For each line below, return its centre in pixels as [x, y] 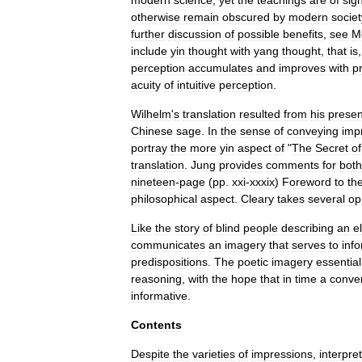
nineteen [153, 182]
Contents [156, 325]
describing [307, 228]
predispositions [169, 262]
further [148, 34]
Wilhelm [151, 114]
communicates [168, 245]
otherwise [156, 17]
